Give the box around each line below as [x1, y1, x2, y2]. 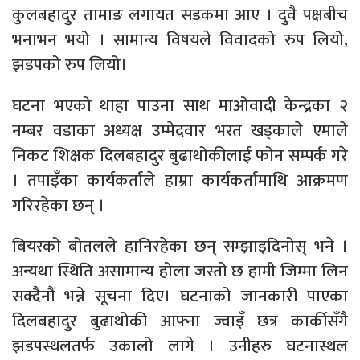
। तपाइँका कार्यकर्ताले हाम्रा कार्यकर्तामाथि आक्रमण [12, 166, 348, 194]
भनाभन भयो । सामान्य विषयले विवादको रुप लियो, [12, 25, 348, 54]
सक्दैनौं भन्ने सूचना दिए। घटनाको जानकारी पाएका [12, 281, 348, 310]
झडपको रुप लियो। [12, 50, 127, 79]
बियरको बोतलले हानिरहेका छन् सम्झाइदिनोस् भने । [12, 231, 348, 260]
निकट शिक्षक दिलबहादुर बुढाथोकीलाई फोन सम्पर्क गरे [12, 141, 348, 170]
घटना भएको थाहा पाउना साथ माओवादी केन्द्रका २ [12, 91, 348, 120]
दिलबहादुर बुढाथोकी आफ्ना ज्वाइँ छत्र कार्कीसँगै [12, 306, 348, 335]
